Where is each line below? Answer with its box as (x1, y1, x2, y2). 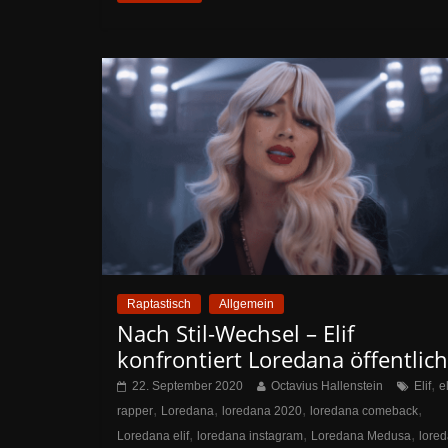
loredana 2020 (222, 403, 302, 418)
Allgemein (219, 296, 274, 311)
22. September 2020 (132, 378, 243, 393)
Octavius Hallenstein (271, 378, 383, 393)
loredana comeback (310, 403, 418, 418)
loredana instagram (197, 428, 303, 443)
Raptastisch (127, 296, 191, 311)
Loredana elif (117, 428, 189, 443)
